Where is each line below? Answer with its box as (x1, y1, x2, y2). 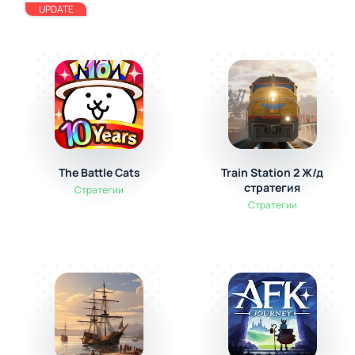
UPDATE (38, 2, 74, 16)
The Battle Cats (58, 165, 140, 180)
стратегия (244, 180, 301, 195)
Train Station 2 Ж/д (221, 165, 324, 180)
